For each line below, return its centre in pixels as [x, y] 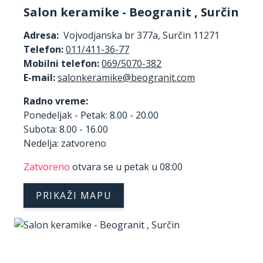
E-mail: [39, 77]
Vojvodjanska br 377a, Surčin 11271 [139, 35]
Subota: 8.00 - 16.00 [66, 129]
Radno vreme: [56, 101]
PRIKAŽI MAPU [74, 195]
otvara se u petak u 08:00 [126, 166]
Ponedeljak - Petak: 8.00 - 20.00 [91, 115]
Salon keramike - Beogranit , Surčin [131, 12]
